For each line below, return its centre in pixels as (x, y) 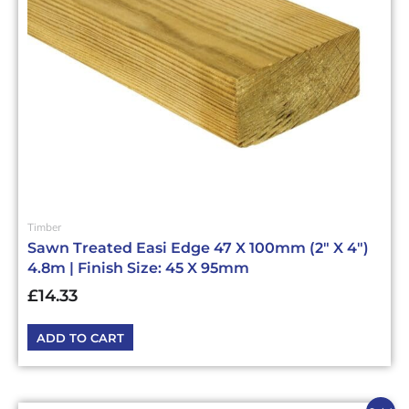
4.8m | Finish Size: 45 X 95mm (138, 268)
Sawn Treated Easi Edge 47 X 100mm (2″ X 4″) (198, 248)
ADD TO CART (80, 337)
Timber (44, 226)
